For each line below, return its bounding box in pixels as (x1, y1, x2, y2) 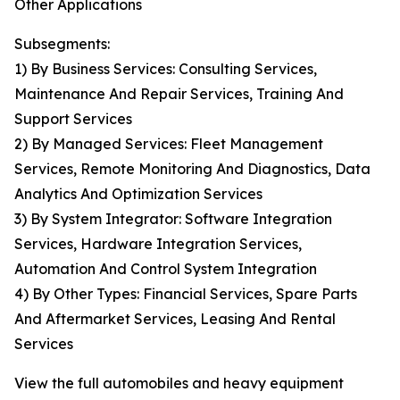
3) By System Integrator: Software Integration (14, 210, 332, 229)
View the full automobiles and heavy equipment (14, 374, 344, 393)
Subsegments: (14, 35, 110, 54)
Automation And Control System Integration (14, 260, 317, 279)
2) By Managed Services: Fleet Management (14, 135, 323, 154)
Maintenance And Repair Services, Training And (14, 85, 344, 104)
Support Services (14, 110, 132, 129)
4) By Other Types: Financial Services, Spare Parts (14, 285, 357, 304)
